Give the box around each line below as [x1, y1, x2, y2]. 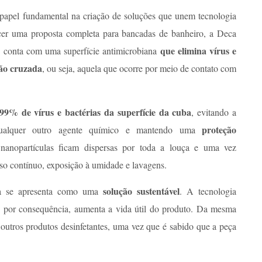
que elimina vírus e [160, 43, 237, 57]
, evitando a [191, 105, 237, 118]
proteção [202, 122, 236, 136]
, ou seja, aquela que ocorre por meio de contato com [42, 61, 236, 74]
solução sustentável [103, 184, 180, 198]
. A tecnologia [180, 184, 236, 197]
